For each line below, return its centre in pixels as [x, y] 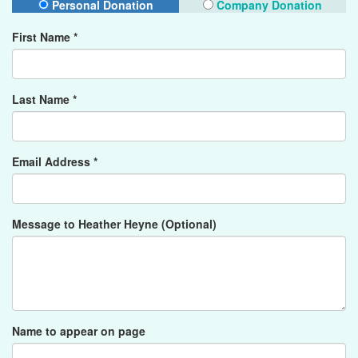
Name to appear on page [79, 331]
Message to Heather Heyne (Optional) [114, 224]
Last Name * [44, 99]
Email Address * [55, 161]
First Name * [45, 37]
